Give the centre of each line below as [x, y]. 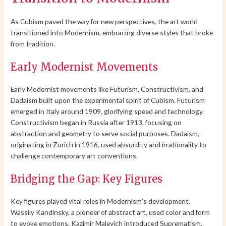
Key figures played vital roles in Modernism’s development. [101, 201]
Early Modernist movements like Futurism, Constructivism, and [107, 89]
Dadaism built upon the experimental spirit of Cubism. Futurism [108, 100]
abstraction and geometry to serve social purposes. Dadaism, [105, 133]
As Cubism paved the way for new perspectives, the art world [104, 21]
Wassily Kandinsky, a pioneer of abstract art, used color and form [110, 212]
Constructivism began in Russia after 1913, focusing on [96, 122]
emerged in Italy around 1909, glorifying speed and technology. [107, 111]
